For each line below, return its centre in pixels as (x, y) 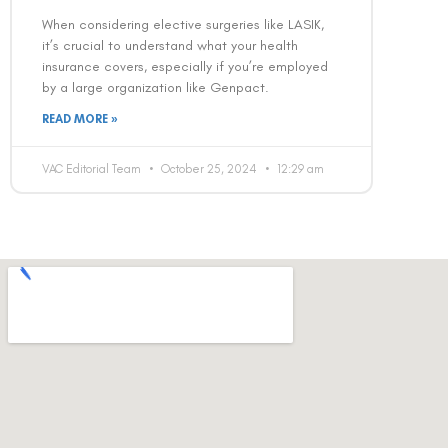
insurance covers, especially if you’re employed (185, 66)
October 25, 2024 (209, 168)
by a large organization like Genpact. (157, 87)
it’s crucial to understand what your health (170, 45)
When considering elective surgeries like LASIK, (183, 24)
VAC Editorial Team (93, 168)
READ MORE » (80, 118)
